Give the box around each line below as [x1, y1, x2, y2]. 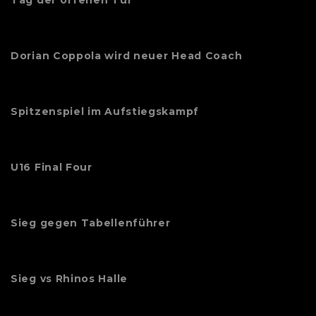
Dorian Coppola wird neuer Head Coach [11, 49, 243, 63]
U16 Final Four [11, 161, 92, 174]
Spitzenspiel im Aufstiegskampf [11, 105, 199, 119]
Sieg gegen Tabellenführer [11, 217, 171, 230]
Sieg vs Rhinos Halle [11, 272, 128, 286]
